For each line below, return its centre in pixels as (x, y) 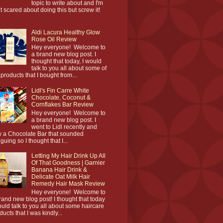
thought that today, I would (66, 61)
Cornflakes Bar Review (62, 105)
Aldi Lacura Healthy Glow (65, 33)
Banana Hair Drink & (59, 170)
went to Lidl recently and (64, 127)
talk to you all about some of (69, 68)
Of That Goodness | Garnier (68, 163)
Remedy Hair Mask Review (68, 184)
